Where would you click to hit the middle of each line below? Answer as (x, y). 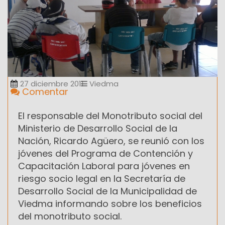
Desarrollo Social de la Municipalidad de (107, 191)
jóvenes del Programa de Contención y (105, 154)
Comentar (44, 92)
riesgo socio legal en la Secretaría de (102, 179)
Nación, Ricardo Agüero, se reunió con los (111, 141)
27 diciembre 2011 (52, 84)
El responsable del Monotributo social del (110, 116)
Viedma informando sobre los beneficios (110, 204)
